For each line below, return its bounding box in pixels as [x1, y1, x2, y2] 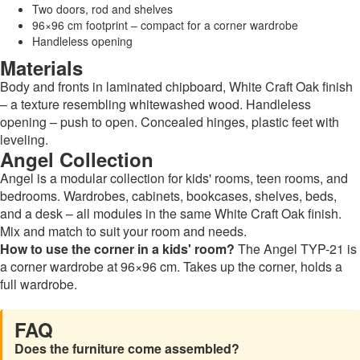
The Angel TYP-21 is [235, 239, 357, 258]
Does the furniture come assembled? [14, 338, 239, 358]
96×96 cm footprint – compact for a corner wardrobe [32, 16, 298, 33]
